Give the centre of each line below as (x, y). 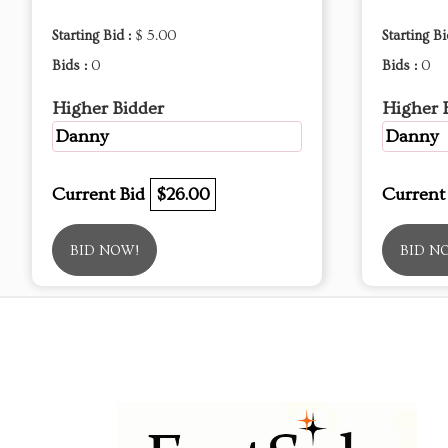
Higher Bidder (108, 108)
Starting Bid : (93, 36)
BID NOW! (104, 251)
